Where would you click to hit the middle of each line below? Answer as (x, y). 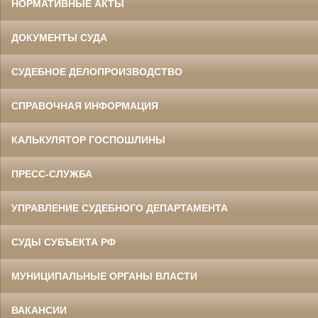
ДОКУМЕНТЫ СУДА (59, 38)
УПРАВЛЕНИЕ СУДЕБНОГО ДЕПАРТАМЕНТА (120, 208)
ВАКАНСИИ (39, 311)
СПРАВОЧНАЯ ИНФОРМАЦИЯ (85, 106)
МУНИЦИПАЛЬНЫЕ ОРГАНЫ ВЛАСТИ (104, 276)
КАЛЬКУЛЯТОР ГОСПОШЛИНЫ (88, 140)
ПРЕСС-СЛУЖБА (52, 174)
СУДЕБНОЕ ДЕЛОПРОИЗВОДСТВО (97, 72)
